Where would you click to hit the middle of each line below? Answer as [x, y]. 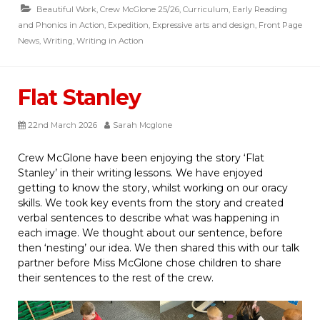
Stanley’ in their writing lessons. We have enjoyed [140, 173]
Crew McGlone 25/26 [140, 10]
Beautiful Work [66, 10]
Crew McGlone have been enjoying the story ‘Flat [141, 158]
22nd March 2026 [62, 125]
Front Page [280, 25]
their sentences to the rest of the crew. [116, 278]
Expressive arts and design [204, 25]
